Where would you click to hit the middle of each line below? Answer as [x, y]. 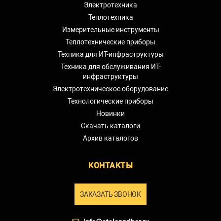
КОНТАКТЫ [110, 165]
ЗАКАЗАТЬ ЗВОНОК [110, 194]
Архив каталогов [110, 138]
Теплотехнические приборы [110, 42]
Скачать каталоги [110, 126]
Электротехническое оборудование [110, 89]
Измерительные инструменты [110, 29]
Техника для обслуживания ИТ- [110, 66]
